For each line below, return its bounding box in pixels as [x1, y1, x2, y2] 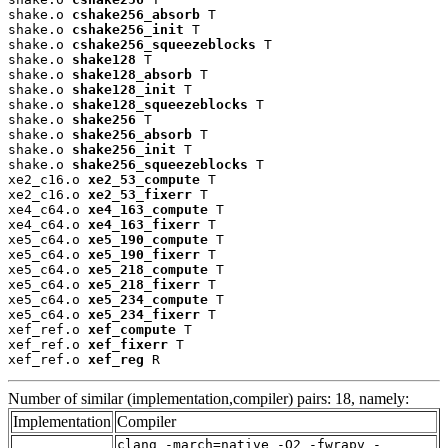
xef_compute [88, 322, 176, 338]
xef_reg [88, 352, 144, 368]
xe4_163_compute [88, 202, 208, 218]
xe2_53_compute [88, 172, 200, 188]
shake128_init [72, 82, 176, 98]
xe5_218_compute [88, 262, 208, 278]
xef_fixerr [88, 337, 168, 353]
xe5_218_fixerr [88, 277, 200, 293]
